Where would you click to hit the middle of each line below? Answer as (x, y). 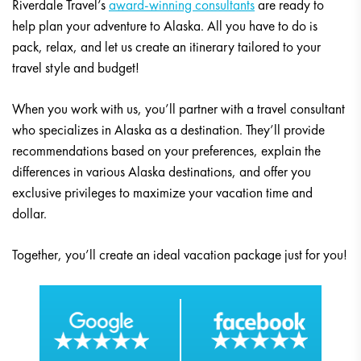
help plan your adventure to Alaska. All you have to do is (165, 26)
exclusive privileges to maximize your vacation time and (162, 193)
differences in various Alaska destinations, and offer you (162, 172)
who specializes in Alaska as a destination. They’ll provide (168, 130)
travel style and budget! (76, 68)
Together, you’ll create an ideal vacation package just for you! (180, 255)
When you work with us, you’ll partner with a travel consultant (178, 109)
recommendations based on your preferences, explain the (166, 151)
